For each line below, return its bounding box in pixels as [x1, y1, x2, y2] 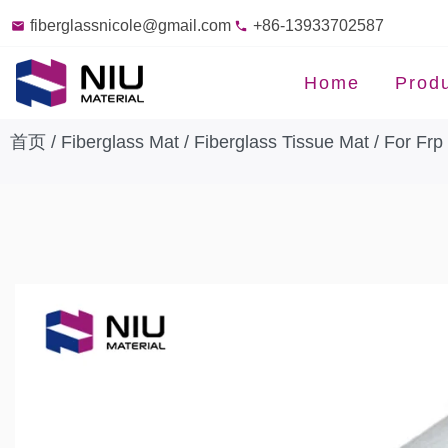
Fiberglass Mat [61, 132, 179, 152]
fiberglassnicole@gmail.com [29, 17, 231, 34]
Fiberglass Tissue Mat [194, 132, 369, 152]
